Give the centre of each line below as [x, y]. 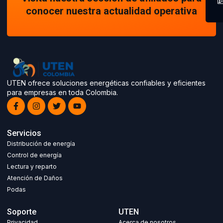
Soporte [22, 213]
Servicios [24, 134]
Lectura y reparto [32, 166]
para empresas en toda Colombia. [62, 92]
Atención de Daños [35, 178]
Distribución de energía [41, 143]
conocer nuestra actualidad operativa [111, 12]
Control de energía [34, 155]
